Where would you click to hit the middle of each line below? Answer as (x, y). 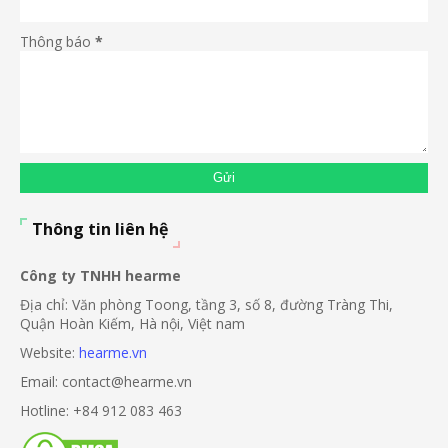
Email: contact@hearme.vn (106, 381)
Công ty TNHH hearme (100, 275)
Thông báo (57, 41)
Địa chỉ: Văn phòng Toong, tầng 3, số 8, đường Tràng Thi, (206, 304)
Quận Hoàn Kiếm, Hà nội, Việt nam (132, 323)
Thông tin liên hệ (100, 229)
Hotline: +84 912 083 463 (101, 410)
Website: (49, 352)
